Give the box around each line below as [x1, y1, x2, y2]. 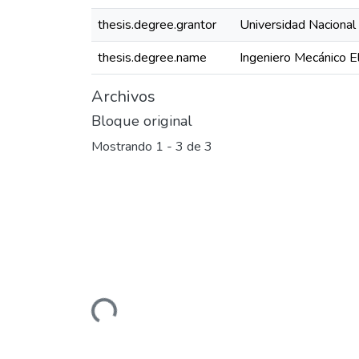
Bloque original [91, 111, 192, 131]
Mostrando [91, 138, 155, 156]
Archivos [91, 86, 155, 107]
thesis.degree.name [98, 49, 207, 67]
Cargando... [91, 298, 155, 340]
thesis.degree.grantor [98, 16, 216, 34]
